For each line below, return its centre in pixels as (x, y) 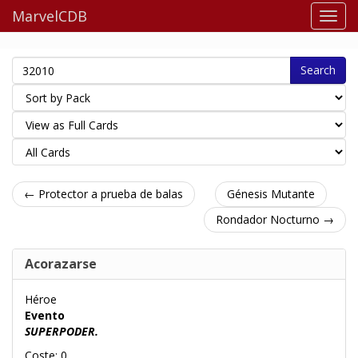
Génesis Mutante (270, 194)
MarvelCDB (50, 16)
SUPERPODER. (62, 331)
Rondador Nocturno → (275, 219)
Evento (45, 315)
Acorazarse (61, 264)
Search (318, 70)
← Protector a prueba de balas (103, 194)
